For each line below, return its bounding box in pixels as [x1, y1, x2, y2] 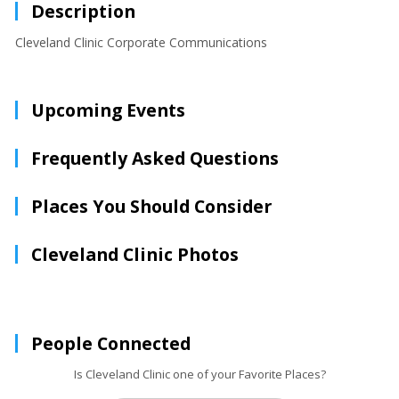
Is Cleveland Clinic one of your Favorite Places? [73, 366, 326, 382]
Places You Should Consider [31, 194, 272, 218]
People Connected [31, 331, 191, 355]
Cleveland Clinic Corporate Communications [15, 34, 267, 51]
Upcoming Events [31, 98, 185, 122]
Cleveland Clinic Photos [31, 242, 239, 266]
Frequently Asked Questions [31, 146, 279, 170]
